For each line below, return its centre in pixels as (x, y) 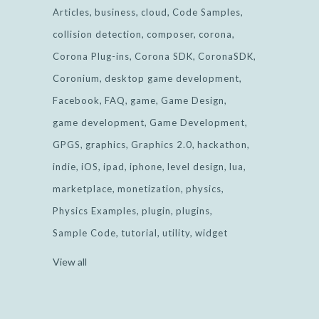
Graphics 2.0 (162, 145)
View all (70, 262)
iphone (146, 167)
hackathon (222, 145)
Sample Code (84, 233)
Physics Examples (95, 211)
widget (211, 233)
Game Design (193, 101)
